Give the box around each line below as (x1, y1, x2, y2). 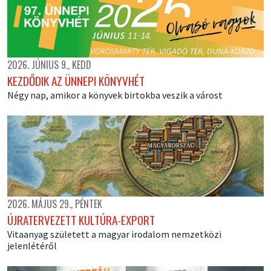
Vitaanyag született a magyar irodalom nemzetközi (7, 228, 221, 241)
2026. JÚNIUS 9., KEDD (7, 57, 91, 72)
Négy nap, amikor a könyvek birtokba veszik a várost (7, 89, 223, 101)
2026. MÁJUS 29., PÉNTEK (7, 197, 102, 212)
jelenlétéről (7, 240, 57, 252)
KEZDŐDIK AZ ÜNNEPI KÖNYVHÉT (7, 72, 145, 90)
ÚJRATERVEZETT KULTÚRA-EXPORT (7, 211, 155, 229)
